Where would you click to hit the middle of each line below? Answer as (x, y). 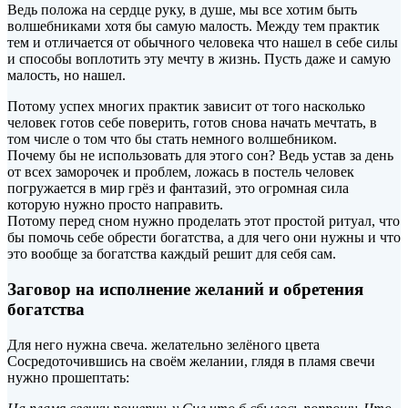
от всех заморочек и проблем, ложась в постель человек (181, 172)
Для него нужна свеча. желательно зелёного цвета (163, 344)
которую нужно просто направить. (115, 205)
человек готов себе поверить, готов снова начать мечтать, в (192, 123)
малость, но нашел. (66, 76)
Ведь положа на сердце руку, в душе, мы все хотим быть (182, 10)
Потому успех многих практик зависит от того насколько (186, 107)
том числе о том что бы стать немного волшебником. (172, 139)
